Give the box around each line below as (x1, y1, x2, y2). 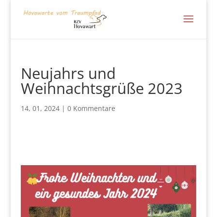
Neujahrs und (20, 63, 116, 83)
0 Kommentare (67, 104, 115, 113)
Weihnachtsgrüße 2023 (20, 78, 183, 98)
